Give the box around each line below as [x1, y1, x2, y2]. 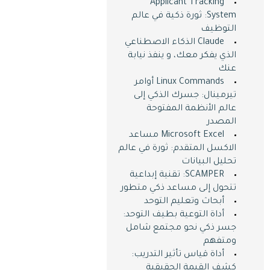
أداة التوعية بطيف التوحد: [123, 210, 224, 220]
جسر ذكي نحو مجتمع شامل [126, 224, 236, 233]
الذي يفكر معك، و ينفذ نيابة [128, 51, 236, 61]
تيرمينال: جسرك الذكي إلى [134, 91, 236, 101]
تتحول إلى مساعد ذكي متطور [121, 184, 236, 193]
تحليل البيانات [181, 157, 236, 167]
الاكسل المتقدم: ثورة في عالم [118, 144, 236, 154]
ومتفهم [203, 237, 236, 246]
